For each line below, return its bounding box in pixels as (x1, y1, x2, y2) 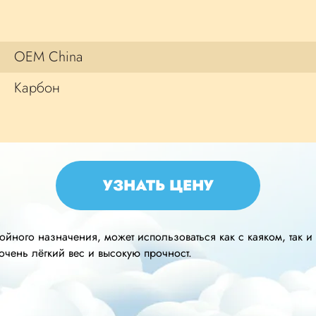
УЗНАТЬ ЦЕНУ (102, 174, 214, 196)
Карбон (14, 78, 60, 99)
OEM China (14, 47, 83, 68)
